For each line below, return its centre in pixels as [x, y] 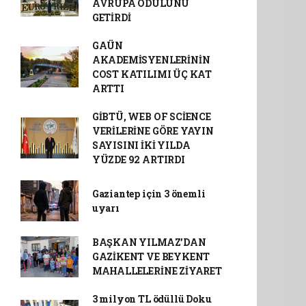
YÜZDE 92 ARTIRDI [138, 159]
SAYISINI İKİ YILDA [141, 145]
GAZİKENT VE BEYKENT [151, 256]
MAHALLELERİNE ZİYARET [157, 271]
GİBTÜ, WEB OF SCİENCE [151, 116]
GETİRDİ [111, 17]
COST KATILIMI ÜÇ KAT [152, 74]
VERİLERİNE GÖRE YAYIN [153, 131]
